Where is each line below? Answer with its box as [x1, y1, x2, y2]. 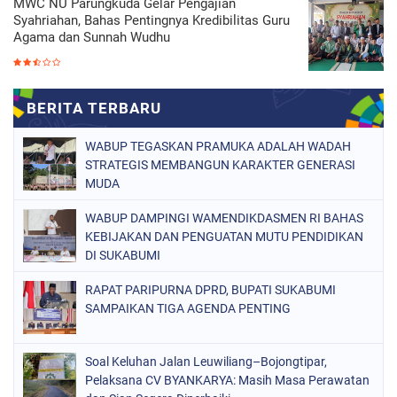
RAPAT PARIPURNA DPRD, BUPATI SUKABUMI [85, 283, 336, 297]
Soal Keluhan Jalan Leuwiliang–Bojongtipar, [85, 354, 327, 369]
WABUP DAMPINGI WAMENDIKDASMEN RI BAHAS [85, 211, 363, 225]
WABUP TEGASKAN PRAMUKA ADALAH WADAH [85, 139, 351, 153]
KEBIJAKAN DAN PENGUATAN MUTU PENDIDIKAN [85, 230, 363, 244]
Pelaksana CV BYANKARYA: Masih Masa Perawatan [85, 373, 370, 387]
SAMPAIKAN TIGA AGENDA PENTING [85, 301, 291, 315]
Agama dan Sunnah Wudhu [13, 29, 170, 45]
